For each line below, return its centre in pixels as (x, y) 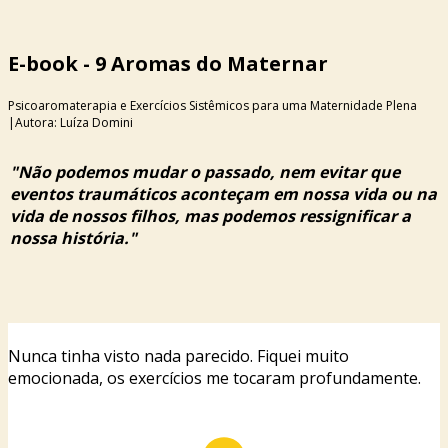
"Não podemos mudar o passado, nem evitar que (205, 172)
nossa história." (73, 238)
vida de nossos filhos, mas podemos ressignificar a (210, 216)
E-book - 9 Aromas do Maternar (168, 63)
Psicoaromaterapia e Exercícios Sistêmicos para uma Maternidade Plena (212, 105)
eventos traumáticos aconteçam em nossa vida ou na (223, 194)
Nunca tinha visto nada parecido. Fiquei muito (178, 356)
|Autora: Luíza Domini (70, 122)
